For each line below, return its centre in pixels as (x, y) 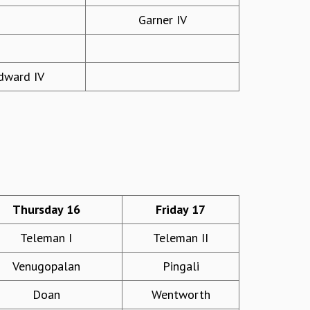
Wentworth (181, 295)
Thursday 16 (46, 210)
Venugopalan (46, 266)
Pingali (181, 266)
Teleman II (181, 238)
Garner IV (162, 20)
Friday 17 (181, 210)
